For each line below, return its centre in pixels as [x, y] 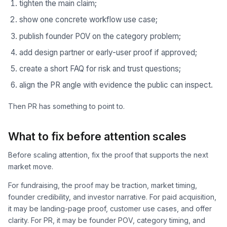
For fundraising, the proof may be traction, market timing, [103, 185]
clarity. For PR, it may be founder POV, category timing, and [107, 220]
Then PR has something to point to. [66, 106]
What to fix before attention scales [97, 136]
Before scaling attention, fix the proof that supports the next [108, 155]
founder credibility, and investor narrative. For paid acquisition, [112, 197]
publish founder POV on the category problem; [100, 36]
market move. [31, 166]
